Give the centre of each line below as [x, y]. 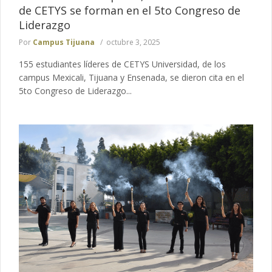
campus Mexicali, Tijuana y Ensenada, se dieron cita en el [131, 78]
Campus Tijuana [64, 42]
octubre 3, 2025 [133, 42]
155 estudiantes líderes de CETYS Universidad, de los [122, 64]
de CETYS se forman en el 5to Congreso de [130, 11]
